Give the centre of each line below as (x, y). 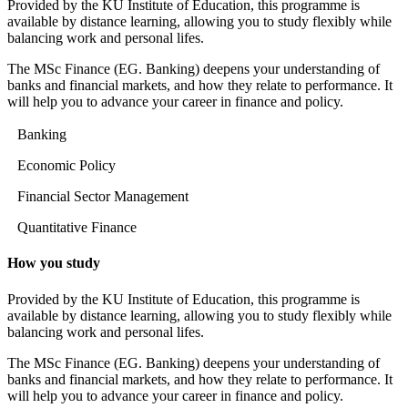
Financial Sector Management (103, 197)
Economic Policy (66, 166)
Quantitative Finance (77, 228)
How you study (54, 263)
